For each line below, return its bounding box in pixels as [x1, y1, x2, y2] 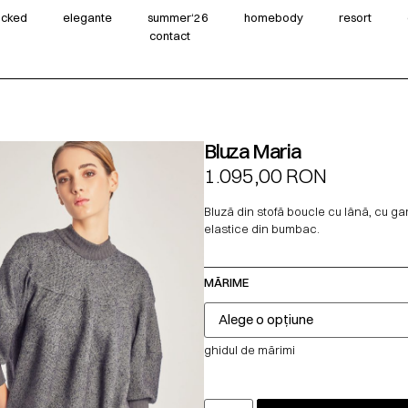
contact [148, 28, 190, 44]
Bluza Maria [204, 138, 301, 164]
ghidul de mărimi [204, 342, 295, 357]
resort [338, 10, 372, 25]
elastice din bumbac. [204, 221, 320, 237]
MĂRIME [204, 274, 249, 290]
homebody [243, 10, 303, 25]
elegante [62, 10, 112, 25]
